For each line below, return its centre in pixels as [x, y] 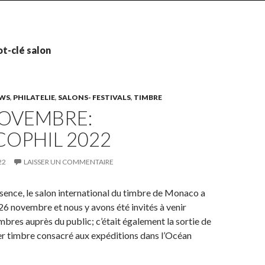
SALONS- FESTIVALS [94, 97]
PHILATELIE [34, 97]
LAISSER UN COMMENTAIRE [69, 162]
